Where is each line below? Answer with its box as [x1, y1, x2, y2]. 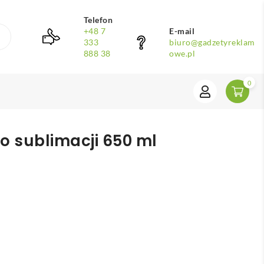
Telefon [83, 15, 113, 25]
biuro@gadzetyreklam [169, 37, 255, 47]
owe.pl [169, 48, 196, 58]
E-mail [169, 26, 195, 36]
